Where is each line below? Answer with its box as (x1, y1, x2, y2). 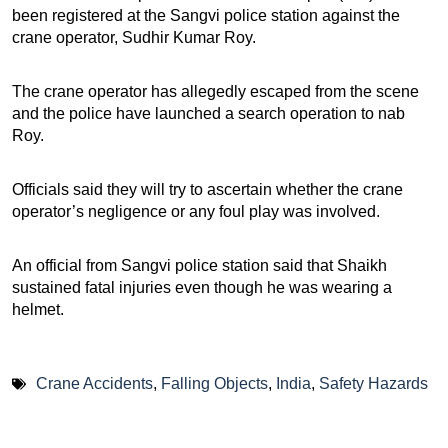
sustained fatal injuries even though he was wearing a (12, 278, 392, 296)
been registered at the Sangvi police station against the (12, 6, 400, 24)
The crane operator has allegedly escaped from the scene (12, 82, 419, 100)
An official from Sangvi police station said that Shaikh (12, 256, 387, 274)
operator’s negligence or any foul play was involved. (12, 202, 380, 220)
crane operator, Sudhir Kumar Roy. (12, 28, 256, 46)
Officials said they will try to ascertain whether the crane (12, 180, 403, 198)
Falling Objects (161, 374, 268, 392)
